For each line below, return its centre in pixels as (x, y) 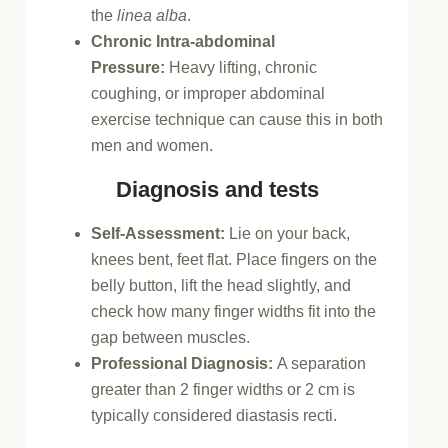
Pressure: (128, 67)
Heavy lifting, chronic (241, 67)
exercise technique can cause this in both (237, 119)
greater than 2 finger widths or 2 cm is (223, 389)
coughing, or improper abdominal (208, 93)
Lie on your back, (288, 233)
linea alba (152, 15)
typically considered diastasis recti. (214, 415)
